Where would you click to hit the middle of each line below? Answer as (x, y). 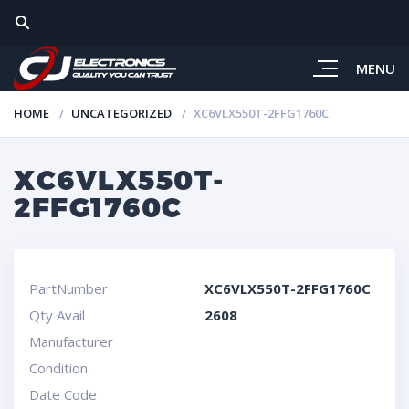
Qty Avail (57, 315)
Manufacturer (71, 341)
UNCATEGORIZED (121, 113)
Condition (58, 368)
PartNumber (68, 288)
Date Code (63, 394)
